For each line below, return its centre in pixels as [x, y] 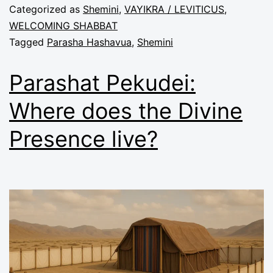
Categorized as [46, 9]
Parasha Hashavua [89, 42]
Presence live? [83, 139]
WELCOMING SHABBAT [63, 26]
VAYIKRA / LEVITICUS [174, 9]
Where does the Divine [126, 111]
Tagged [28, 42]
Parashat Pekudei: [102, 83]
